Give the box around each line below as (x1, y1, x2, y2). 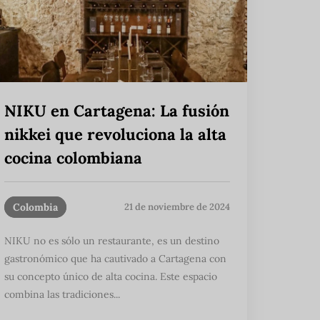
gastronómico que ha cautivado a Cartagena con (4, 251, 226, 265)
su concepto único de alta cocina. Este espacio (4, 269, 217, 283)
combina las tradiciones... (4, 287, 120, 301)
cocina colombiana (4, 147, 142, 168)
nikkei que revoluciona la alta (4, 124, 226, 144)
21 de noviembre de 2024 (124, 201, 230, 214)
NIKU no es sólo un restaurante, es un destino (4, 234, 219, 247)
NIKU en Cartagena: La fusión (4, 100, 229, 121)
